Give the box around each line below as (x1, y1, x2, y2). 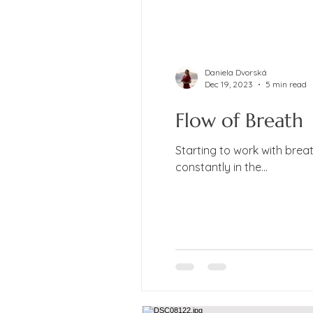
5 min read (265, 79, 307, 89)
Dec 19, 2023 (205, 79, 253, 89)
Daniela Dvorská (205, 67, 267, 78)
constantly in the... (175, 160, 268, 174)
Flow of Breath (175, 108, 303, 133)
